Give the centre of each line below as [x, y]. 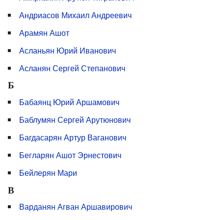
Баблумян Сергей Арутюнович [75, 119]
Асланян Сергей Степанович [72, 68]
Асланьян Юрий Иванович [68, 50]
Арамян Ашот [44, 32]
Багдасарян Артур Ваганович [73, 137]
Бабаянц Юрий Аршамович [69, 102]
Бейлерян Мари [48, 172]
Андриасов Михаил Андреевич [75, 15]
